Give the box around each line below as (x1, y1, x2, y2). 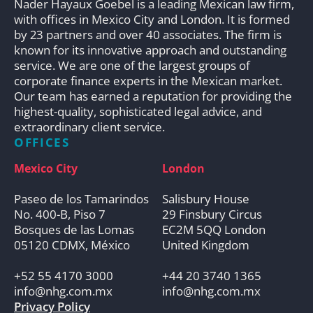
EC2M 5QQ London (161, 221, 265, 238)
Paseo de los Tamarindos (14, 190, 149, 207)
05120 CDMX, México (14, 236, 130, 253)
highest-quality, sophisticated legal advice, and (14, 103, 262, 119)
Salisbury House (161, 190, 249, 207)
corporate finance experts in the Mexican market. (14, 72, 282, 89)
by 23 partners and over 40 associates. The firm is (14, 26, 282, 43)
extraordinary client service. (14, 118, 165, 135)
